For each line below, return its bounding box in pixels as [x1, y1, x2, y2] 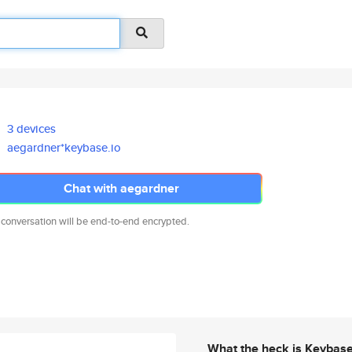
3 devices [7, 120, 57, 137]
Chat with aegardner [63, 179, 179, 197]
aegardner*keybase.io [7, 139, 122, 156]
